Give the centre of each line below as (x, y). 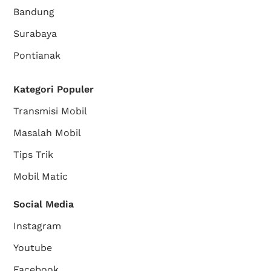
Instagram (38, 226)
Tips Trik (34, 154)
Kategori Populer (54, 89)
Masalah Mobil (47, 132)
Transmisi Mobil (51, 111)
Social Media (44, 204)
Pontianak (37, 55)
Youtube (33, 247)
